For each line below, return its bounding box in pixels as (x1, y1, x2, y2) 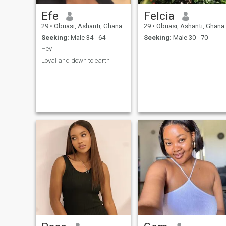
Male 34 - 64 (69, 33, 105, 41)
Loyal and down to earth (41, 56, 110, 64)
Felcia (143, 9, 175, 23)
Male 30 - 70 (171, 33, 208, 41)
